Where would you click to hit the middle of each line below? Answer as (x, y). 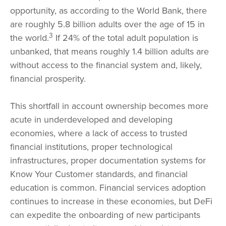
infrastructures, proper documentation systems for (108, 161)
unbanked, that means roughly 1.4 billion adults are (109, 52)
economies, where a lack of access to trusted (99, 133)
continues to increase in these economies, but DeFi (111, 202)
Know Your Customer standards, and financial (99, 174)
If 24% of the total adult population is (126, 38)
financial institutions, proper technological (91, 147)
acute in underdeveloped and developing (91, 120)
